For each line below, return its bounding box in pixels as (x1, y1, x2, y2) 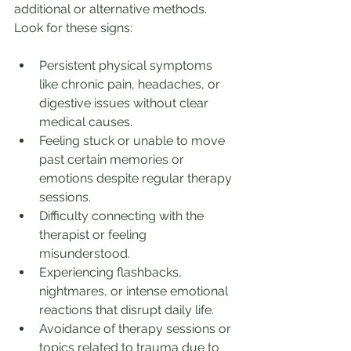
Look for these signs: (14, 20, 132, 36)
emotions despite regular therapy (39, 171, 235, 186)
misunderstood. (39, 246, 130, 262)
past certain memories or (39, 152, 187, 168)
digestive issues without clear (39, 96, 212, 111)
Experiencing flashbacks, (39, 265, 185, 280)
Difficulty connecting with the (39, 208, 207, 224)
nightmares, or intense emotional (39, 284, 231, 299)
